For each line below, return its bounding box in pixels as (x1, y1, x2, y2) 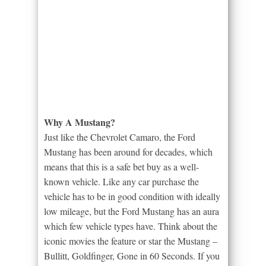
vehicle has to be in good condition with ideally (44, 189, 220, 202)
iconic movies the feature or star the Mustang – (44, 234, 217, 247)
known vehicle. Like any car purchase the (44, 175, 199, 188)
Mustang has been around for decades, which (44, 145, 213, 158)
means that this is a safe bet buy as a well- (44, 160, 199, 173)
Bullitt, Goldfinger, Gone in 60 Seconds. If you (44, 249, 220, 262)
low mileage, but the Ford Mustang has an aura (44, 204, 219, 217)
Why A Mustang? (44, 115, 115, 129)
